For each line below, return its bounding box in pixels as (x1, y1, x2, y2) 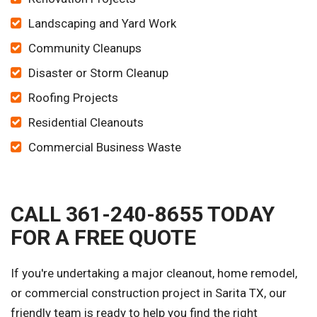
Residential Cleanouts (28, 115, 144, 130)
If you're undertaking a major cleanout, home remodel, (11, 266, 297, 281)
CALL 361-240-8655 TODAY (11, 202, 275, 227)
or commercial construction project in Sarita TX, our (11, 286, 287, 301)
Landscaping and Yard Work (28, 16, 176, 31)
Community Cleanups (28, 41, 142, 56)
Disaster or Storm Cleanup (28, 66, 168, 81)
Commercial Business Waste (28, 140, 181, 155)
